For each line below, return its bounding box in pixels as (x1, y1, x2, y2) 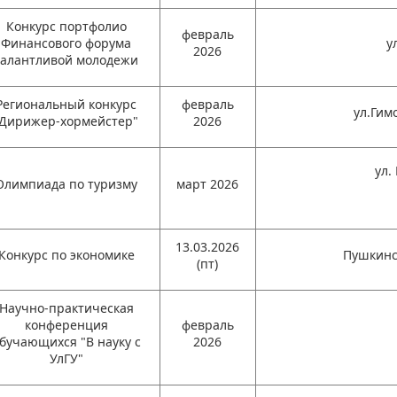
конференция (24, 316, 108, 333)
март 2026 (176, 175, 239, 192)
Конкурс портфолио (5, 18, 127, 35)
